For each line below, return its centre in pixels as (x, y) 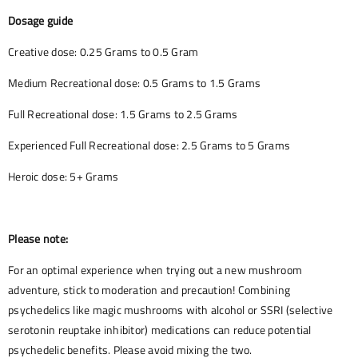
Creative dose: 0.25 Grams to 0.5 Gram (103, 52)
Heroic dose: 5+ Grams (64, 177)
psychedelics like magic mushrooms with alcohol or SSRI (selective (171, 310)
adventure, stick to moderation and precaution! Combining (149, 290)
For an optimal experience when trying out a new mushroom (155, 270)
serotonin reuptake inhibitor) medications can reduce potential (160, 330)
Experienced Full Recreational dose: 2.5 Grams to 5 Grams (149, 145)
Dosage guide (40, 21)
